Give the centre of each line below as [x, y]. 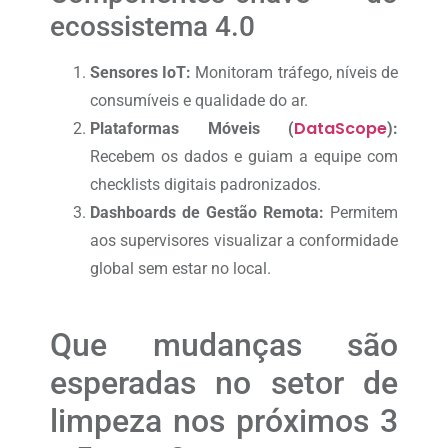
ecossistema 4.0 [152, 27]
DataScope [340, 129]
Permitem [361, 213]
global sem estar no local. [180, 269]
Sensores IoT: [141, 73]
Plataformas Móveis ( [192, 129]
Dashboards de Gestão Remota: [207, 213]
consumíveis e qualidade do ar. [199, 101]
